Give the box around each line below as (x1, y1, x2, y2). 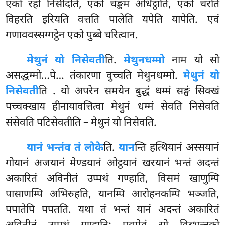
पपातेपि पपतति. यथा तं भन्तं (6, 203, 137, 218)
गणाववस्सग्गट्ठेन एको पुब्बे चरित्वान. (6, 29, 139, 43)
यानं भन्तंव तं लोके (27, 141, 103, 156)
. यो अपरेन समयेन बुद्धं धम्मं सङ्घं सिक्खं (52, 85, 219, 99)
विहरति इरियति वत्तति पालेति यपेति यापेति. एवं (6, 13, 219, 28)
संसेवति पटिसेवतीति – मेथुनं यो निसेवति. (6, 116, 157, 131)
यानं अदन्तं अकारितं (137, 203, 219, 218)
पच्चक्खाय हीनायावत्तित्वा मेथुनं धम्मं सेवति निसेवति (6, 100, 219, 115)
